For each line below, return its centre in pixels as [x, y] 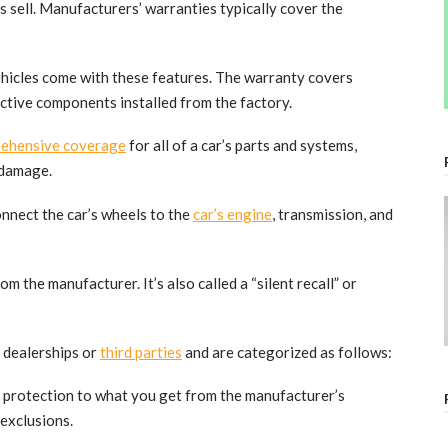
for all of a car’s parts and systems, [241, 145]
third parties [141, 351]
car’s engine [232, 214]
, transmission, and [332, 214]
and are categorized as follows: [287, 351]
